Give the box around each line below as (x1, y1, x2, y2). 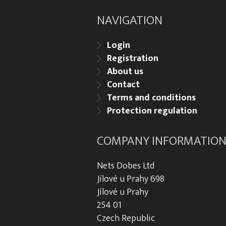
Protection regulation (107, 103, 197, 119)
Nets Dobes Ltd (97, 158, 154, 174)
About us (107, 64, 143, 79)
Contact (107, 77, 140, 92)
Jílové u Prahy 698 (97, 172, 164, 187)
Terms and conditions (107, 90, 196, 105)
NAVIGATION (97, 10, 162, 31)
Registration (107, 51, 158, 66)
